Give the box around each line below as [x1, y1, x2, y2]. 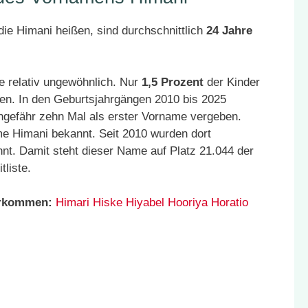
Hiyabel [126, 196, 164, 209]
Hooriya [168, 196, 208, 209]
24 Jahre [206, 24, 252, 37]
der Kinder [203, 76, 260, 89]
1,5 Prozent [142, 76, 203, 89]
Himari [56, 196, 89, 209]
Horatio [211, 196, 248, 209]
